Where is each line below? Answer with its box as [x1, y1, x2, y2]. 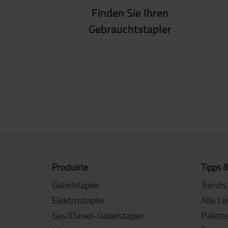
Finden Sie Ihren [92, 5, 169, 20]
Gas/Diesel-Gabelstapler [52, 209, 145, 221]
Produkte [52, 161, 88, 173]
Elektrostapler [52, 194, 105, 206]
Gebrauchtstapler [89, 21, 172, 37]
